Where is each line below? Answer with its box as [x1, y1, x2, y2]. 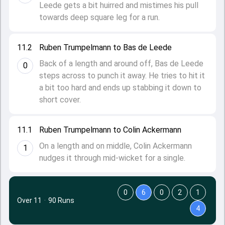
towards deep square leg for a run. [39, 13, 160, 22]
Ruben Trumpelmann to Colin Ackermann [39, 125, 181, 135]
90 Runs [48, 196, 74, 204]
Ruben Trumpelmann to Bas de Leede [39, 43, 172, 52]
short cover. [39, 95, 81, 104]
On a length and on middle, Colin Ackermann [39, 141, 192, 151]
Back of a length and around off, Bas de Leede [39, 59, 203, 68]
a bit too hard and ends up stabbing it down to [39, 83, 201, 92]
